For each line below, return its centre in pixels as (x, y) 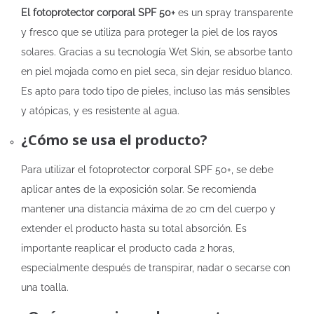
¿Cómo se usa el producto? (114, 140)
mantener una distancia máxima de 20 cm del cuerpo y (148, 209)
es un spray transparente (234, 13)
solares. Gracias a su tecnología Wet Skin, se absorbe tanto (157, 52)
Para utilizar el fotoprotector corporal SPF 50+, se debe (147, 170)
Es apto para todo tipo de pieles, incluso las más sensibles (156, 91)
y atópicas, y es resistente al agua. (100, 111)
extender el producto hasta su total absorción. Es (134, 228)
